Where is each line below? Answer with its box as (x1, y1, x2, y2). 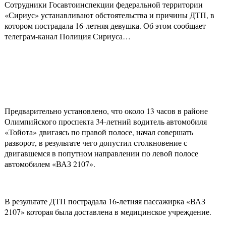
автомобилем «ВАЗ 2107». (5, 158, 95, 169)
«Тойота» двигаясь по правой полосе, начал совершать (5, 127, 193, 138)
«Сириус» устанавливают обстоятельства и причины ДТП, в (5, 10, 214, 21)
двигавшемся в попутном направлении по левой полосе (5, 148, 198, 159)
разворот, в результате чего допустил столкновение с (5, 137, 187, 148)
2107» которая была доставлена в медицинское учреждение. (5, 206, 211, 217)
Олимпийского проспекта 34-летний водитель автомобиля (5, 116, 207, 127)
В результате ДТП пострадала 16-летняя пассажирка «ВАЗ (5, 196, 205, 207)
